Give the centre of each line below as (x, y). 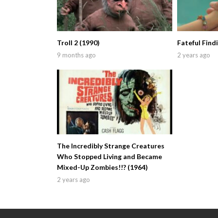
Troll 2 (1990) (78, 42)
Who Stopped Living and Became (109, 156)
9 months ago (76, 55)
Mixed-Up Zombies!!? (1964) (102, 167)
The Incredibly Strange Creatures (111, 145)
